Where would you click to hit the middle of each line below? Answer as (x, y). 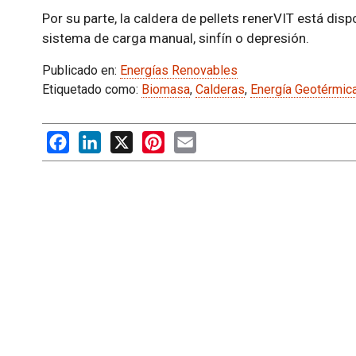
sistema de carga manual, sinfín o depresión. (175, 38)
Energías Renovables (178, 70)
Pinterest (190, 139)
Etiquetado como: (91, 89)
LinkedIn (124, 139)
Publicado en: (81, 70)
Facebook (96, 139)
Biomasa (165, 89)
